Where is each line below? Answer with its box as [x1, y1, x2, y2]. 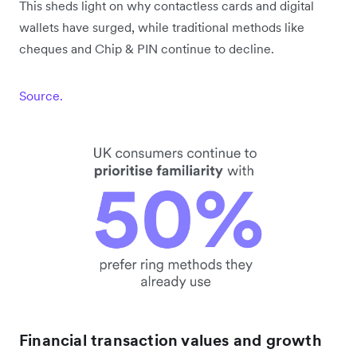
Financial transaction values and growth [19, 329, 322, 351]
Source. [19, 88, 63, 104]
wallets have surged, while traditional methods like [19, 19, 304, 36]
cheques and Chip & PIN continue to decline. [19, 41, 274, 57]
